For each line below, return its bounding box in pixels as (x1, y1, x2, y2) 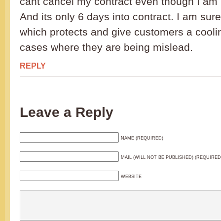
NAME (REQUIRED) (121, 136, 163, 141)
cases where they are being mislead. (20, 41, 193, 53)
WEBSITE (121, 174, 142, 180)
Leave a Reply (20, 105, 113, 120)
